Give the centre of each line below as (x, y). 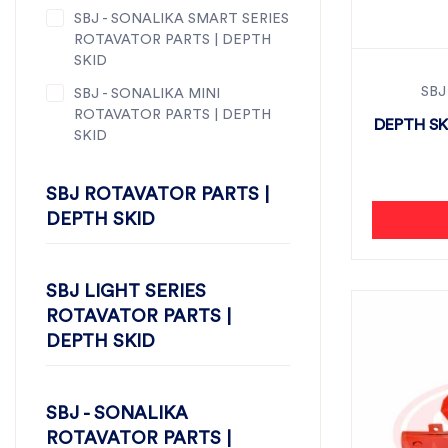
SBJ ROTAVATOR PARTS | (157, 194)
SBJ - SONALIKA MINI (147, 94)
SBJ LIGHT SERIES (126, 291)
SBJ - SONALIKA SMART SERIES (181, 19)
